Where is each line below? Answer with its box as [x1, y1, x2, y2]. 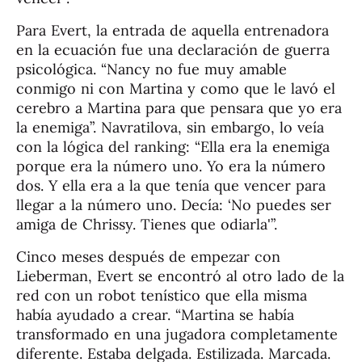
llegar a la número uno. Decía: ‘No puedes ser [16, 195, 331, 214]
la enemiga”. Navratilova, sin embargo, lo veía [16, 117, 324, 137]
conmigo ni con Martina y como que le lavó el [16, 78, 335, 98]
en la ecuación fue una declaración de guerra [16, 40, 330, 59]
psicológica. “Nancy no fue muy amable [16, 59, 287, 78]
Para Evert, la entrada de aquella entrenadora [16, 20, 329, 40]
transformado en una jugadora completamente [16, 324, 338, 343]
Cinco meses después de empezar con [16, 246, 280, 266]
